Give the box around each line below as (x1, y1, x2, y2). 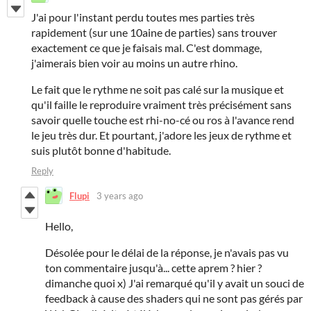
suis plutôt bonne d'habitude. (31, 144, 171, 158)
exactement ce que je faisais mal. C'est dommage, (31, 41, 262, 55)
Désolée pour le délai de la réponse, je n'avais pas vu (45, 246, 289, 260)
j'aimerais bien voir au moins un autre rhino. (31, 56, 237, 70)
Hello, (45, 219, 73, 233)
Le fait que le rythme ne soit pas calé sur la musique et (31, 83, 284, 96)
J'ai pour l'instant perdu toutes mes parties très (31, 10, 255, 24)
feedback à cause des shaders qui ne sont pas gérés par (45, 292, 303, 305)
